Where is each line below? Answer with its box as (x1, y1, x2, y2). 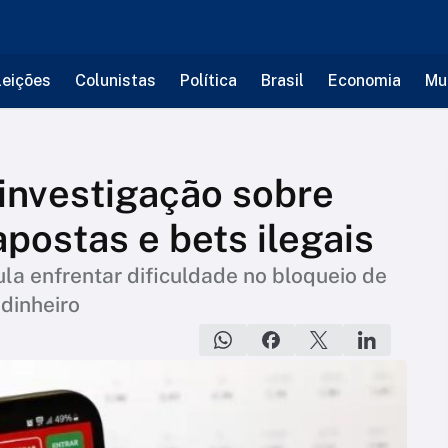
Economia (327, 71, 401, 90)
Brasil (260, 71, 304, 90)
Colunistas (74, 71, 156, 90)
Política (179, 71, 237, 90)
